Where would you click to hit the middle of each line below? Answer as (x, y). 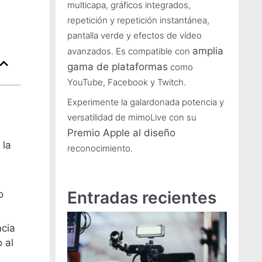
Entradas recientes (142, 198)
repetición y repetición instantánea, (138, 20)
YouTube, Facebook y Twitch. (126, 82)
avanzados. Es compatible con (130, 51)
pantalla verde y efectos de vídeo (134, 35)
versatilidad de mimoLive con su (132, 117)
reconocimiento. (101, 148)
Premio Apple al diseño (121, 132)
